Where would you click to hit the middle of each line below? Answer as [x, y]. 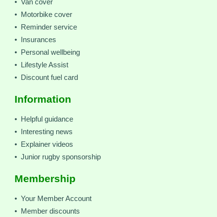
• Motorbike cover [43, 14]
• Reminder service [46, 27]
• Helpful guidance [44, 119]
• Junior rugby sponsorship [58, 157]
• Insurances [35, 39]
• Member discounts [47, 211]
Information [43, 99]
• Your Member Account [53, 198]
